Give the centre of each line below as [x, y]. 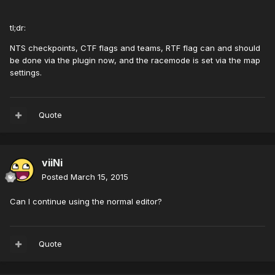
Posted [56, 177]
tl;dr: [18, 28]
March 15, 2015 [99, 177]
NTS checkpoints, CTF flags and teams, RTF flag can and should [135, 48]
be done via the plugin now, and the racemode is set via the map [135, 60]
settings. [26, 73]
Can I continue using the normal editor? [86, 202]
